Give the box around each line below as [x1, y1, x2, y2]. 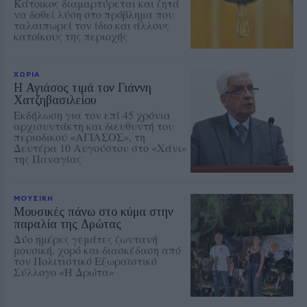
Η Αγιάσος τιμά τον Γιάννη [14, 80, 151, 95]
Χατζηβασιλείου [14, 93, 97, 107]
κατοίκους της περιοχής [14, 28, 127, 43]
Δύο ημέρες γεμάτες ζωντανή [14, 231, 158, 246]
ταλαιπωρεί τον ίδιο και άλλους [14, 17, 169, 32]
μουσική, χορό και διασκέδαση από [14, 242, 181, 257]
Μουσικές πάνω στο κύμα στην [14, 204, 173, 219]
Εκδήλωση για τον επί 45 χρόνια [14, 107, 171, 122]
